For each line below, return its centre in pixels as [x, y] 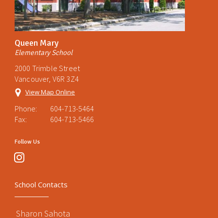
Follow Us [27, 142]
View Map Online [50, 92]
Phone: [26, 109]
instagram [38, 157]
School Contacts [41, 184]
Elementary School [44, 53]
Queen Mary [36, 43]
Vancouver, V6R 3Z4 [47, 79]
